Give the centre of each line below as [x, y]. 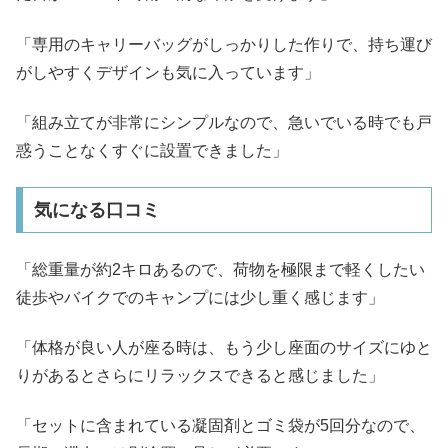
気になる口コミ [96, 210]
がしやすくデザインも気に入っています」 [168, 72]
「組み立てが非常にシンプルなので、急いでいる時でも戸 [224, 122]
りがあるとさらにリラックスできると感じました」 [200, 376]
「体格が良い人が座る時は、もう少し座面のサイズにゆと [224, 348]
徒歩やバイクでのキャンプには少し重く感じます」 [200, 297]
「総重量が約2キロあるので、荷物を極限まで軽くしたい [220, 269]
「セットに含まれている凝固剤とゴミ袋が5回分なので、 [220, 426]
